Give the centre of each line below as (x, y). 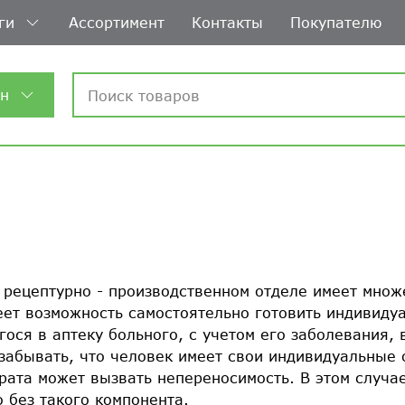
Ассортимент (117, 22)
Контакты (227, 22)
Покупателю (336, 22)
